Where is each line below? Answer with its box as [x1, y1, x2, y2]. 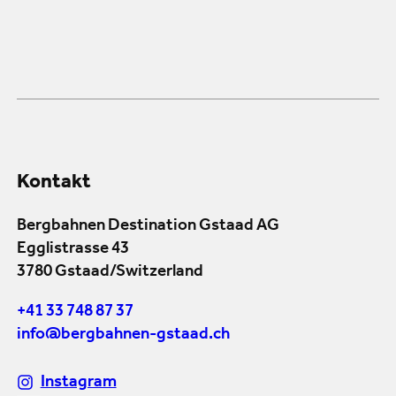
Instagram [40, 375, 117, 392]
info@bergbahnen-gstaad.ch [17, 326, 230, 344]
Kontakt [17, 173, 91, 194]
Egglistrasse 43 [17, 240, 129, 258]
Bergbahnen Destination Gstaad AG [17, 217, 279, 235]
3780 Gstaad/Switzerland [17, 263, 203, 281]
